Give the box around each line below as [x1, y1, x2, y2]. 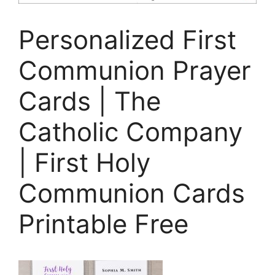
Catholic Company [18, 116, 242, 148]
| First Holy [18, 147, 150, 179]
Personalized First [18, 24, 236, 56]
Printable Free [18, 208, 188, 240]
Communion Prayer [18, 55, 251, 87]
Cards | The [18, 85, 161, 117]
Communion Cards [18, 177, 245, 209]
